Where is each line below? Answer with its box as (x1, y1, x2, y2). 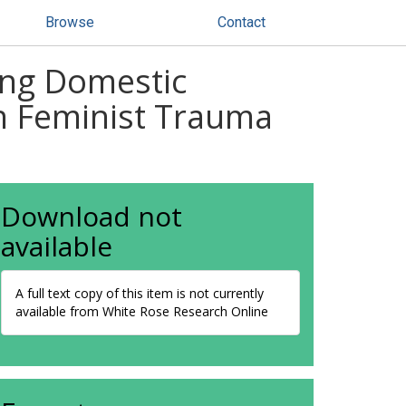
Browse (45, 14, 94, 31)
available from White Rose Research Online (15, 303, 268, 320)
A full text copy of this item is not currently (15, 285, 264, 302)
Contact (217, 14, 266, 31)
